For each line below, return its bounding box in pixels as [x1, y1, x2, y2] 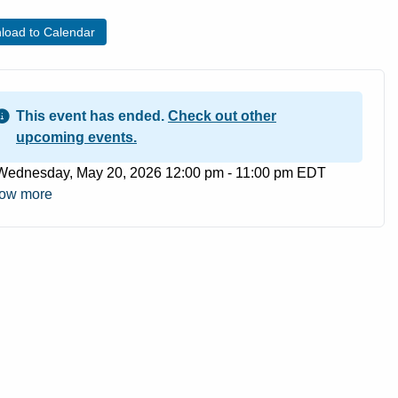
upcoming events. [16, 130, 137, 146]
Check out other [168, 108, 276, 124]
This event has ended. [16, 108, 168, 124]
